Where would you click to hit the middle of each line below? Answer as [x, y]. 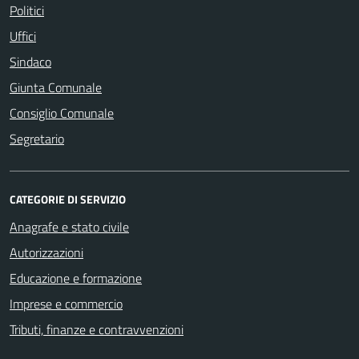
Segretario [37, 139]
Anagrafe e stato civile [69, 227]
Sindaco [30, 62]
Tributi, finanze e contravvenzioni [97, 330]
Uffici [23, 36]
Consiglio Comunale [62, 113]
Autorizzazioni [46, 253]
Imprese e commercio [66, 304]
